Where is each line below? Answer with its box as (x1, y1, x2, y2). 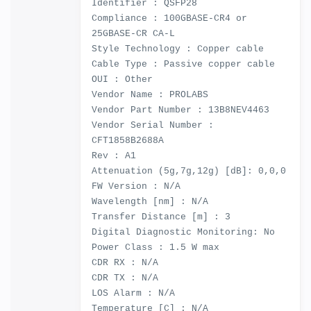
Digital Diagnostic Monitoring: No (92, 227, 275, 237)
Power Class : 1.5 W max (92, 242, 219, 253)
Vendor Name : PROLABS (92, 90, 208, 100)
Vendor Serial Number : (92, 120, 214, 131)
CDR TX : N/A (92, 273, 158, 283)
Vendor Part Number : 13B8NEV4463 (92, 105, 269, 115)
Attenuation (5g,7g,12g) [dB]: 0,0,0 (92, 166, 286, 176)
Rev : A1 (92, 151, 136, 161)
